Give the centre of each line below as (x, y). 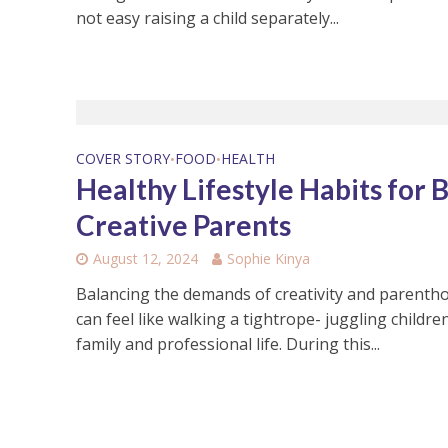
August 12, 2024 (145, 258)
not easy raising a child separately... (207, 18)
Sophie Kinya (268, 258)
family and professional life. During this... (227, 343)
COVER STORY (122, 158)
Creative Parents (183, 224)
